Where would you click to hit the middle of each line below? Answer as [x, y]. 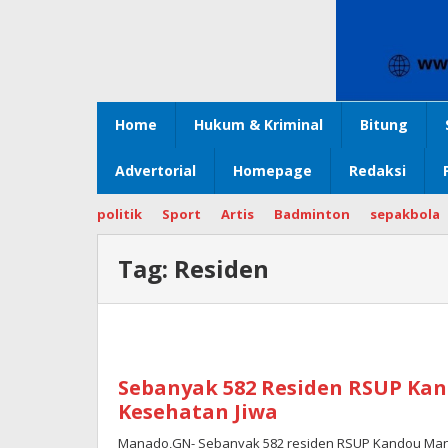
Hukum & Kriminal [258, 125]
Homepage [272, 171]
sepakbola [405, 214]
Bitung [384, 125]
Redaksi [377, 171]
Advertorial [155, 171]
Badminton [312, 214]
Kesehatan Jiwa [198, 412]
